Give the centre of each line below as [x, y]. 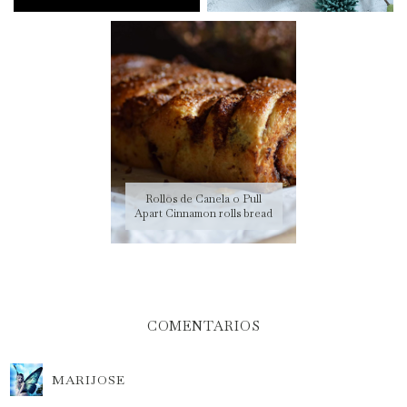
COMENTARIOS [203, 325]
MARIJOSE [89, 379]
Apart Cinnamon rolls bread [203, 213]
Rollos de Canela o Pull [203, 199]
